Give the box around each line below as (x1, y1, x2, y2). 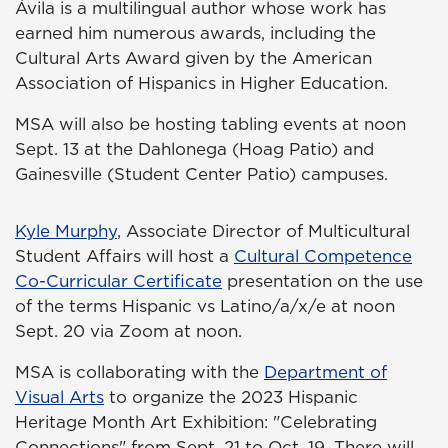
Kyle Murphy (15, 218, 117, 243)
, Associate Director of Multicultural (117, 218, 410, 243)
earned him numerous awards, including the (15, 20, 376, 45)
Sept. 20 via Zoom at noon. (15, 318, 242, 343)
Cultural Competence (234, 243, 412, 268)
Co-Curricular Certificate (15, 268, 222, 293)
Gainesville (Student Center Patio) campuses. (15, 161, 388, 186)
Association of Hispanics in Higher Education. (15, 70, 388, 95)
